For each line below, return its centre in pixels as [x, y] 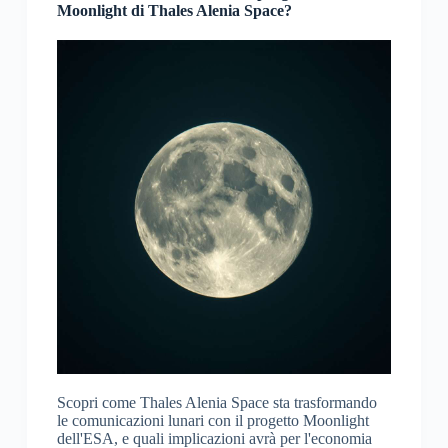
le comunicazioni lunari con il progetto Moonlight [212, 421]
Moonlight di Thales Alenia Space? [174, 11]
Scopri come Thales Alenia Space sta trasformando [216, 403]
